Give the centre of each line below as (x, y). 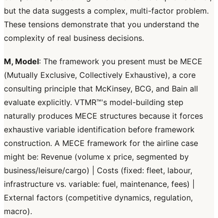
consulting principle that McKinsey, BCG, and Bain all (101, 89)
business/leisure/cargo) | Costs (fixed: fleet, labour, (98, 171)
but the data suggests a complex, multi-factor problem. (106, 11)
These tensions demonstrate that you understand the (101, 25)
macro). (18, 211)
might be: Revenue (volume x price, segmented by (96, 157)
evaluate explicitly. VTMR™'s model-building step (94, 102)
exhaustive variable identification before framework (99, 130)
